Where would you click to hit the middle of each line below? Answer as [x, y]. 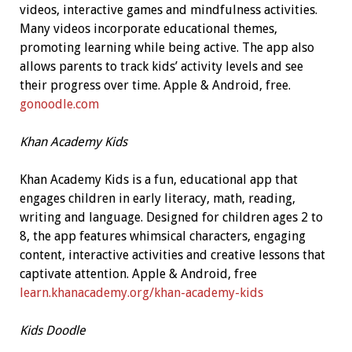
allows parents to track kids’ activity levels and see [161, 67]
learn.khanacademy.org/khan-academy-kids [141, 293]
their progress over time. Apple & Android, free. [155, 86]
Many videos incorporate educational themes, [148, 29]
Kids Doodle [52, 331]
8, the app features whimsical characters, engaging [162, 236]
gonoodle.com [59, 104]
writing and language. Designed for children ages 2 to [171, 218]
